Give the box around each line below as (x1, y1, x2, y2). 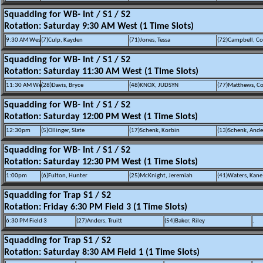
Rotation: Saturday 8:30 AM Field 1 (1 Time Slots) (4, 248, 200, 257)
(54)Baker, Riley (164, 218, 205, 224)
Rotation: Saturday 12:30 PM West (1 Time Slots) (4, 157, 198, 167)
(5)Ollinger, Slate (41, 127, 85, 134)
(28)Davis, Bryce (41, 82, 83, 89)
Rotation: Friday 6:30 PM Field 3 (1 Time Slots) (4, 203, 187, 212)
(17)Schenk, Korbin (129, 127, 180, 134)
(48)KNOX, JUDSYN (129, 82, 178, 89)
